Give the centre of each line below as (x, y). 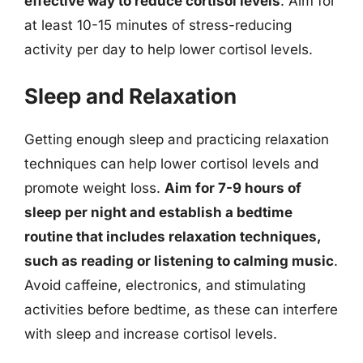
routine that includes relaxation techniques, (173, 237)
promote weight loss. (94, 188)
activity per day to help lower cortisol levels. (169, 49)
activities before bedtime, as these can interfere (181, 310)
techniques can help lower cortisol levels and (171, 164)
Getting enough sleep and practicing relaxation (177, 139)
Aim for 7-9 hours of (233, 188)
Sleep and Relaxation (130, 96)
